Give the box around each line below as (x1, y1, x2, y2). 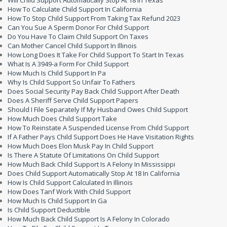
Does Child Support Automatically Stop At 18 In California (8, 169, 180, 178)
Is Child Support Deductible (8, 205, 90, 215)
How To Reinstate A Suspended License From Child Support (8, 123, 189, 133)
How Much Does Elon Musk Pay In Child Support (8, 141, 154, 151)
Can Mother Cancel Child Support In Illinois (8, 41, 137, 51)
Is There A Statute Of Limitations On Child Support (8, 150, 159, 160)
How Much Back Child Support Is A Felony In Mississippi (8, 160, 175, 169)
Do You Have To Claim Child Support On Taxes (8, 32, 148, 42)
